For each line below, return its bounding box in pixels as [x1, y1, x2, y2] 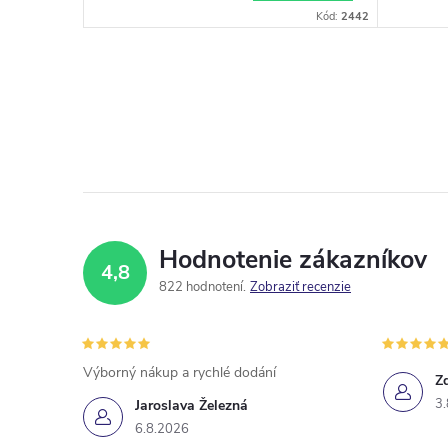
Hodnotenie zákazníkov [159, 242, 427, 277]
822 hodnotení [159, 277, 246, 296]
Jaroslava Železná [135, 395, 248, 415]
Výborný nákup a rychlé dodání [83, 362, 276, 382]
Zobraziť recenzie [250, 277, 351, 296]
